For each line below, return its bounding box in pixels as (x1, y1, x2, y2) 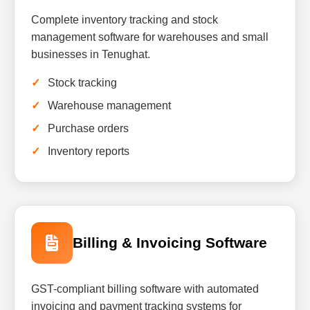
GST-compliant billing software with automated (31, 283, 259, 295)
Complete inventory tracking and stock (31, 14, 218, 26)
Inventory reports (48, 145, 129, 157)
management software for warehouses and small (31, 31, 268, 43)
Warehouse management (48, 100, 171, 111)
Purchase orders (48, 122, 129, 134)
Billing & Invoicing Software (73, 235, 267, 250)
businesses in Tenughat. (31, 48, 150, 60)
